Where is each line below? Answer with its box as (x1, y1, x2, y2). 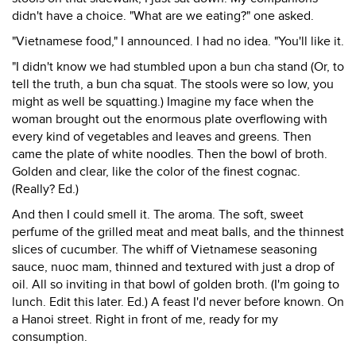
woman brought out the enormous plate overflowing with (12, 111, 327, 127)
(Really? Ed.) (12, 181, 79, 197)
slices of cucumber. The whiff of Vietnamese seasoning (12, 242, 317, 257)
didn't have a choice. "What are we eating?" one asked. (12, 8, 314, 24)
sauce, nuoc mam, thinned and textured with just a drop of (12, 259, 335, 275)
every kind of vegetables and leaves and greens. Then (12, 129, 311, 145)
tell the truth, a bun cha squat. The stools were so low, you (12, 76, 334, 92)
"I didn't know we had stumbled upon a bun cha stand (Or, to (12, 59, 344, 75)
